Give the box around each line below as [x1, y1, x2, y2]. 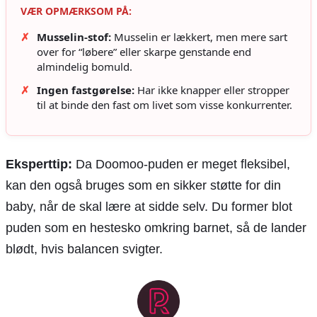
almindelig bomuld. [37, 59, 132, 74]
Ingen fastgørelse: [37, 82, 134, 97]
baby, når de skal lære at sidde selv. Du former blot [6, 199, 292, 214]
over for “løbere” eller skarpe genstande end [37, 44, 251, 59]
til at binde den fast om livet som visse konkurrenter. [37, 97, 292, 112]
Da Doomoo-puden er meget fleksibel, [72, 156, 290, 171]
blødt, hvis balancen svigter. [6, 241, 163, 256]
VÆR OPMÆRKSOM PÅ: [21, 4, 132, 18]
